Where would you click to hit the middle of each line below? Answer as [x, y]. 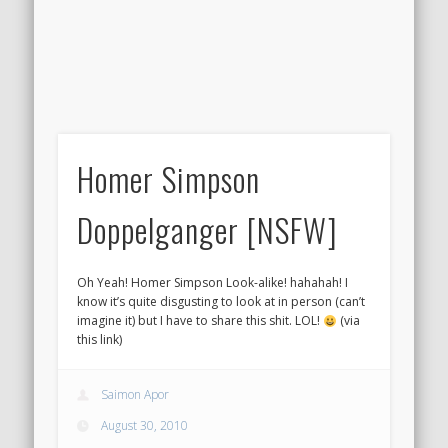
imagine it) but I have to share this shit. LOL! [200, 321]
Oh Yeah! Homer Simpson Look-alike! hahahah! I [213, 283]
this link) [100, 340]
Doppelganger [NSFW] [208, 230]
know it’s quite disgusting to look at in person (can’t [221, 302]
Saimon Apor [135, 394]
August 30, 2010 [145, 425]
